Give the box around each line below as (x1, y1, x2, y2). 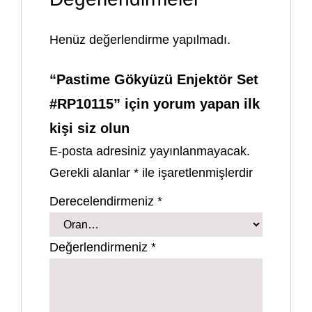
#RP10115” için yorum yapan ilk (49, 95, 260, 111)
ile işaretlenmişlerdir (139, 165, 253, 180)
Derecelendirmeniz (49, 194, 158, 208)
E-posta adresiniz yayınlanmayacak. (49, 143, 251, 158)
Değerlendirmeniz (49, 240, 152, 254)
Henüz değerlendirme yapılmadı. (49, 32, 231, 47)
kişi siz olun (49, 120, 130, 136)
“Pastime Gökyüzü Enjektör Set (49, 71, 259, 87)
